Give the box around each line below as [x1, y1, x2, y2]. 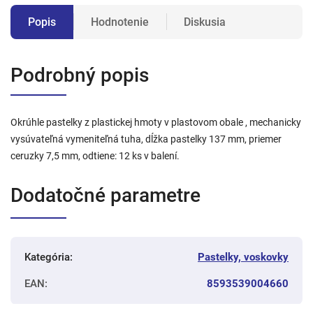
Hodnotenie [91, 15, 149, 29]
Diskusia [184, 15, 226, 29]
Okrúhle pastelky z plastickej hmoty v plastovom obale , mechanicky [10, 116, 301, 128]
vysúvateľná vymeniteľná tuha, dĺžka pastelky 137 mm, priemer [10, 133, 282, 145]
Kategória [24, 250, 70, 263]
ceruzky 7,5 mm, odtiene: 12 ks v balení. [10, 150, 180, 161]
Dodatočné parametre [10, 183, 201, 207]
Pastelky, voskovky [198, 250, 289, 263]
